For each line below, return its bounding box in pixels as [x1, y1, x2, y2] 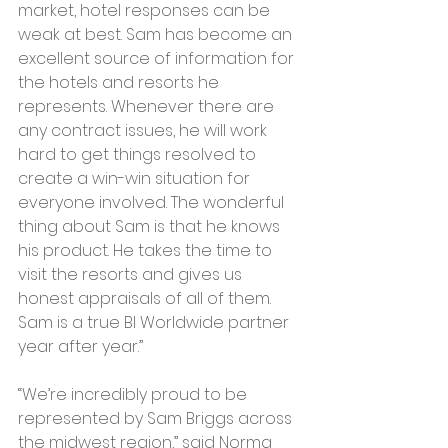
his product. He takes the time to [18, 238, 276, 262]
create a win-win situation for [18, 166, 254, 190]
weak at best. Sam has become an [18, 22, 296, 46]
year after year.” [18, 334, 143, 358]
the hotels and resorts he [18, 70, 223, 94]
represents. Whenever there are [18, 94, 278, 118]
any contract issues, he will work [18, 118, 271, 142]
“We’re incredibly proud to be [18, 382, 251, 406]
